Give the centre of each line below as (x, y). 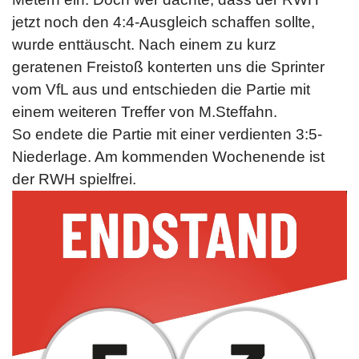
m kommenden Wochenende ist (215, 156)
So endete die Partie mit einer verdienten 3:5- (167, 134)
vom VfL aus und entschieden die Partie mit (161, 89)
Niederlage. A (58, 156)
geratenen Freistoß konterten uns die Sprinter (168, 67)
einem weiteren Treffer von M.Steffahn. (145, 111)
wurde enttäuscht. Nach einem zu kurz (144, 44)
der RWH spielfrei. (74, 179)
